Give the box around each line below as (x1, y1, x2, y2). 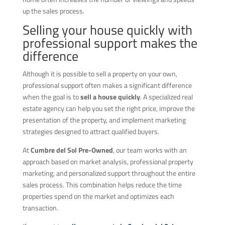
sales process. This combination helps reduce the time (22, 179, 182, 190)
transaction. (22, 202, 58, 213)
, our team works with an (113, 144, 187, 155)
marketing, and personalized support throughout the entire (22, 167, 195, 178)
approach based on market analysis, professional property (22, 156, 193, 167)
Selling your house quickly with (22, 20, 192, 40)
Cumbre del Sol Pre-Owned (30, 144, 113, 155)
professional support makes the (22, 33, 197, 53)
